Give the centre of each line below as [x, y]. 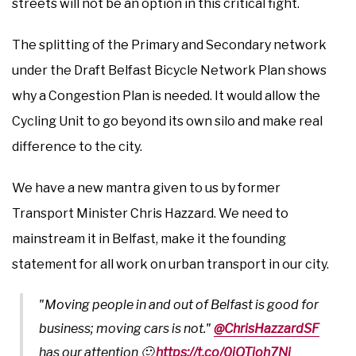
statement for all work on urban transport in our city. [170, 264]
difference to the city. [77, 146]
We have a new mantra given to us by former [146, 188]
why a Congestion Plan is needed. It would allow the [166, 95]
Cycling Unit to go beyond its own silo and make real [167, 121]
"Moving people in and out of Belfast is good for [179, 304]
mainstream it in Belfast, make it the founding [149, 238]
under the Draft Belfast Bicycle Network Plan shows [169, 70]
